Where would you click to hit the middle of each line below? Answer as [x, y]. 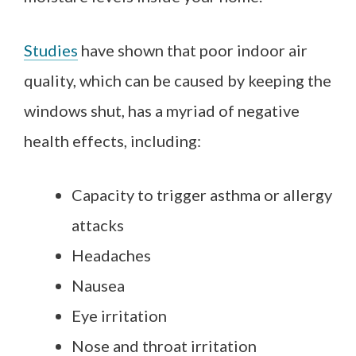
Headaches [111, 255]
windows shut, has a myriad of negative [162, 110]
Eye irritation [119, 315]
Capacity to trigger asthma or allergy [202, 195]
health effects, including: [112, 141]
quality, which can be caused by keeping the [178, 80]
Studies [51, 50]
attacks [98, 225]
